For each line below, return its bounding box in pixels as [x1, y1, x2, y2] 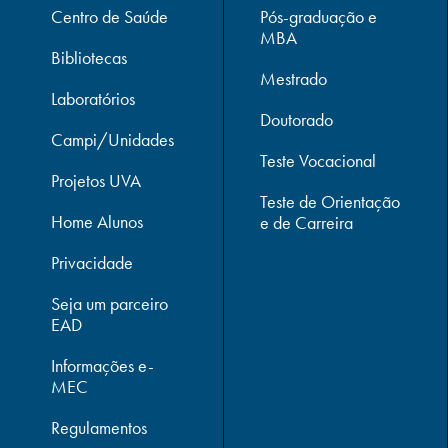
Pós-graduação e [260, 6, 378, 28]
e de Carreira [260, 212, 354, 234]
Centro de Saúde [51, 6, 168, 28]
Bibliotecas [51, 47, 127, 69]
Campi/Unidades [51, 129, 174, 151]
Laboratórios [51, 88, 135, 110]
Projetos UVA [51, 170, 141, 192]
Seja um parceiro [51, 293, 168, 315]
